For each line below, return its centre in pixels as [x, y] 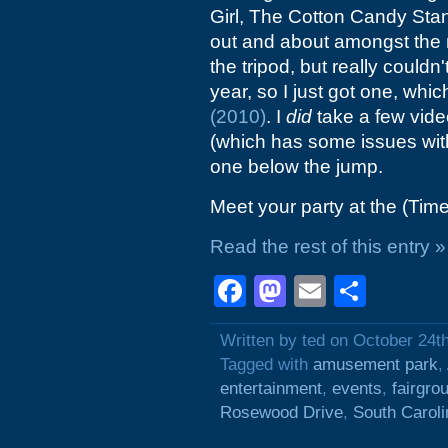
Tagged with [266, 364]
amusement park [375, 364]
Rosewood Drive [281, 412]
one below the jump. [296, 166]
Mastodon [357, 291]
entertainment [271, 388]
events [357, 388]
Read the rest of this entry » [328, 246]
